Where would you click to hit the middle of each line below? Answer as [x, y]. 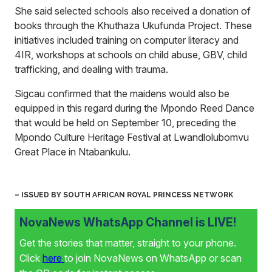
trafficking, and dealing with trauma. [91, 69]
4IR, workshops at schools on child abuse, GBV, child [131, 55]
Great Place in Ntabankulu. [73, 152]
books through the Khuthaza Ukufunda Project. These [133, 25]
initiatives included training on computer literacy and [127, 40]
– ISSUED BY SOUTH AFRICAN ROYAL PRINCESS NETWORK [124, 195]
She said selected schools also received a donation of [133, 11]
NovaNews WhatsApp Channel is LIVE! [128, 222]
